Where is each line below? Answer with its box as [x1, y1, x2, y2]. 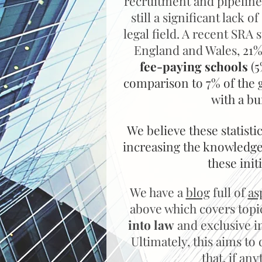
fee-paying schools [139, 58, 248, 74]
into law [127, 216, 174, 233]
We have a [129, 184, 186, 200]
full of [209, 184, 248, 200]
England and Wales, [134, 42, 243, 58]
